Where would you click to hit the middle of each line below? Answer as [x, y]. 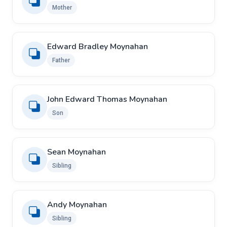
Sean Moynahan [77, 152]
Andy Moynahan [77, 204]
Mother [62, 7]
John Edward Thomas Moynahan [107, 99]
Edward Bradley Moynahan [98, 46]
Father [61, 60]
